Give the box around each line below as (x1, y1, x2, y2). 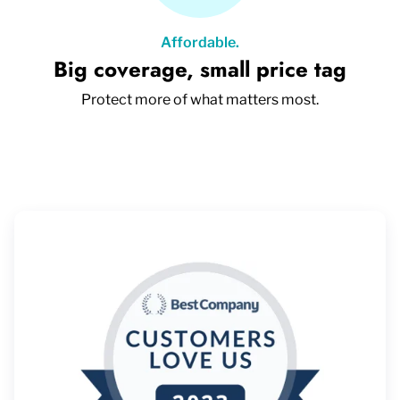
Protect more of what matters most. (81, 90, 319, 108)
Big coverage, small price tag (54, 53, 346, 85)
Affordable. (161, 33, 239, 51)
